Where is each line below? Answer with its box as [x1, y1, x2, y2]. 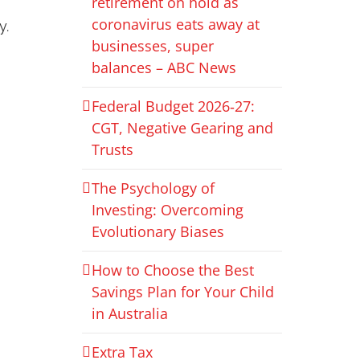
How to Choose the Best [91, 260, 254, 280]
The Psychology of [91, 178, 215, 198]
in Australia [91, 303, 168, 323]
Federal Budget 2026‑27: [91, 96, 255, 116]
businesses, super [91, 35, 214, 55]
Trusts [91, 139, 133, 159]
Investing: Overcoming [91, 199, 243, 219]
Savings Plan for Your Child [91, 281, 274, 301]
